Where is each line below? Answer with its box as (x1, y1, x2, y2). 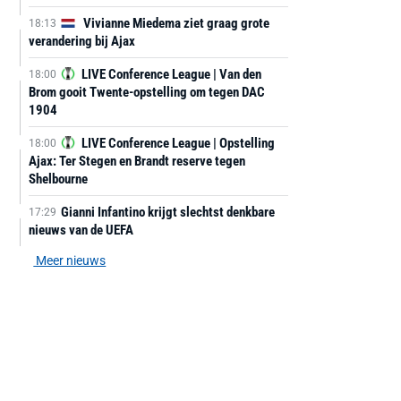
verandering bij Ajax (28, 33, 135, 49)
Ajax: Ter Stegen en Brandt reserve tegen (28, 153, 245, 169)
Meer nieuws (33, 253, 107, 268)
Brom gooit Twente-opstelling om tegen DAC (28, 84, 265, 100)
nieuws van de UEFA (28, 222, 133, 238)
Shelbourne (28, 171, 88, 187)
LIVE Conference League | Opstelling (78, 135, 275, 151)
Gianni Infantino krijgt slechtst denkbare (60, 204, 275, 220)
